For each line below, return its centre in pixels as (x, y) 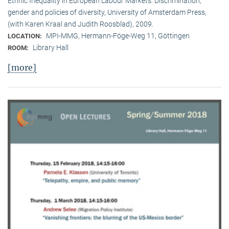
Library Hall (51, 48)
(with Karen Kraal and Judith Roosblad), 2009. (81, 24)
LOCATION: (26, 36)
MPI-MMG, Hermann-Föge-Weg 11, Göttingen (118, 36)
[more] (22, 67)
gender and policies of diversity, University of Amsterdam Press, (107, 13)
